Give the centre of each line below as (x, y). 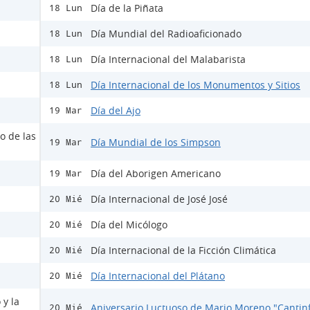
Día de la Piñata (127, 8)
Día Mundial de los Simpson (156, 142)
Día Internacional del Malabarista (168, 60)
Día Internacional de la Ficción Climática (183, 250)
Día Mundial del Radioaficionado (166, 34)
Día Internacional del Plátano (158, 276)
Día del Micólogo (129, 225)
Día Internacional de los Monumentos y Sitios (195, 85)
